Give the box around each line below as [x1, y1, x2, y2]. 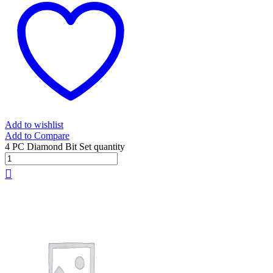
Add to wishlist [5, 119, 63, 130]
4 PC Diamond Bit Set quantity [5, 141, 125, 152]
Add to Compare [5, 130, 69, 141]
